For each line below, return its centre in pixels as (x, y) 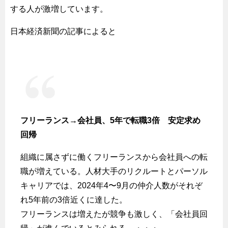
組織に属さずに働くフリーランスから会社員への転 (114, 157)
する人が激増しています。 (59, 9)
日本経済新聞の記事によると (63, 31)
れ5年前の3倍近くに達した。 (74, 199)
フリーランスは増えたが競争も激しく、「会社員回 (114, 214)
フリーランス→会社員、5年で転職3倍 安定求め (110, 120)
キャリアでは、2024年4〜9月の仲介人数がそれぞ (111, 185)
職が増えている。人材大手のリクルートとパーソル (114, 171)
